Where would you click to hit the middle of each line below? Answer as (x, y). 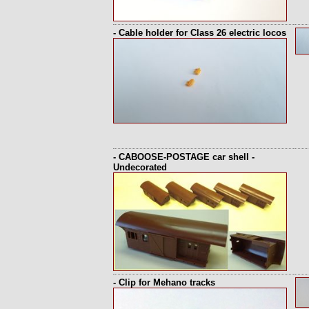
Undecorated (140, 167)
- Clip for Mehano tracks (164, 282)
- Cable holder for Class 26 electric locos (200, 33)
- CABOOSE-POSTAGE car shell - (184, 157)
